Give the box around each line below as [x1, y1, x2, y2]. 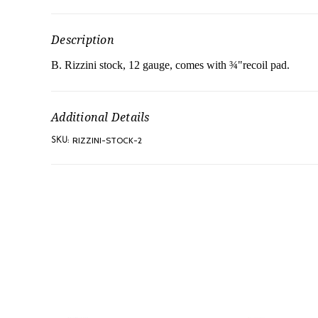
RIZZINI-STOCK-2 [72, 135, 142, 146]
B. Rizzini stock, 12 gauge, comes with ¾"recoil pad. [51, 59, 290, 72]
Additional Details [51, 109, 150, 126]
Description [51, 32, 114, 48]
